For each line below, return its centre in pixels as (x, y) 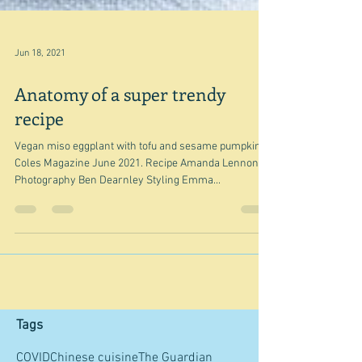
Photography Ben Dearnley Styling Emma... (183, 253)
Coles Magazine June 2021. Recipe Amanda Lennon (137, 236)
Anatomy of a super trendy (120, 166)
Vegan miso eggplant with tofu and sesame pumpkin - (141, 219)
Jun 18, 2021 (40, 126)
